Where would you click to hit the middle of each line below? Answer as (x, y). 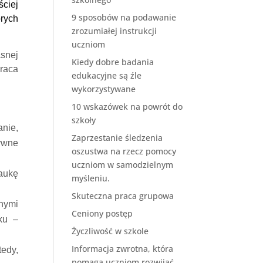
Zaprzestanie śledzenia (117, 138)
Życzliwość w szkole (110, 231)
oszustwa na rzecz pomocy (124, 151)
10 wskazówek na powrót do (127, 107)
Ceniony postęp (102, 214)
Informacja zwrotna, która (122, 249)
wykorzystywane (103, 89)
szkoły (83, 120)
